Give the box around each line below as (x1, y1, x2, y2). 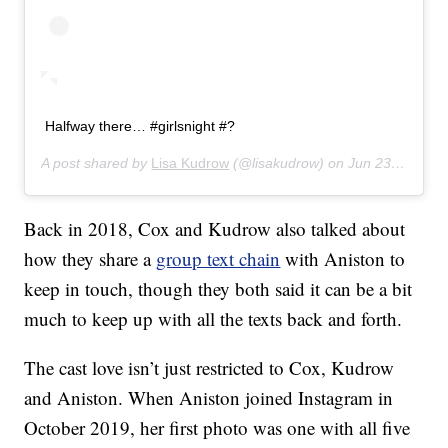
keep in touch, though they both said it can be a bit (24, 276, 413, 302)
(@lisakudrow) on (229, 155, 349, 172)
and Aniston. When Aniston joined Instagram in (24, 385, 394, 411)
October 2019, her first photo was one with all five (24, 415, 411, 441)
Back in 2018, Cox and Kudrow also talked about (24, 216, 406, 242)
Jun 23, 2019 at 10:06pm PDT (348, 155, 392, 172)
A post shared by (41, 155, 152, 172)
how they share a (24, 246, 157, 272)
